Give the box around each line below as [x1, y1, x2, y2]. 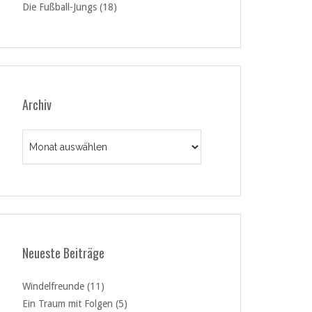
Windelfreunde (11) [22, 281, 104, 292]
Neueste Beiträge [22, 244, 104, 262]
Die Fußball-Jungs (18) [22, 1, 117, 13]
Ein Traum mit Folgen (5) [22, 298, 127, 309]
